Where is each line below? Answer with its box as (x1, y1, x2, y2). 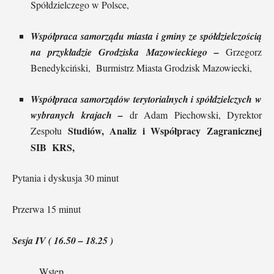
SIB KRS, (31, 139, 75, 153)
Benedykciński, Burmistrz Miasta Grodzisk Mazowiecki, (31, 61, 252, 74)
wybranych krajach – (31, 108, 130, 121)
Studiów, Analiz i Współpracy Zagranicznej (62, 123, 262, 138)
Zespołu (31, 124, 62, 137)
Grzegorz (226, 45, 262, 58)
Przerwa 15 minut (12, 202, 81, 215)
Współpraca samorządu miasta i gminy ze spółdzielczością (31, 29, 262, 43)
